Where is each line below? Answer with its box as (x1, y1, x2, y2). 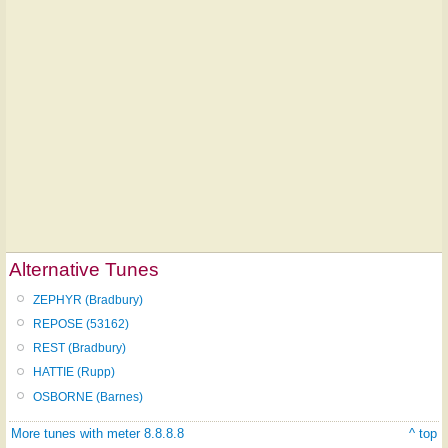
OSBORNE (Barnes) (33, 389, 143, 404)
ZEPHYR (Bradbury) (33, 292, 143, 307)
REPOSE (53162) (33, 316, 129, 331)
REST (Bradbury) (33, 341, 126, 356)
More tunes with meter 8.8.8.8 (11, 425, 184, 441)
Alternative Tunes (9, 258, 159, 280)
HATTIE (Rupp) (33, 365, 115, 380)
